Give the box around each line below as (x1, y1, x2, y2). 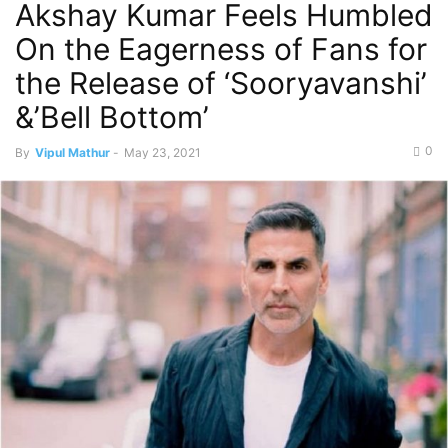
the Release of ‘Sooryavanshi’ (15, 65, 427, 101)
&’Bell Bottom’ (15, 99, 209, 135)
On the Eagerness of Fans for (15, 31, 427, 67)
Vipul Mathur (35, 145, 110, 160)
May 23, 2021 (124, 145, 201, 160)
